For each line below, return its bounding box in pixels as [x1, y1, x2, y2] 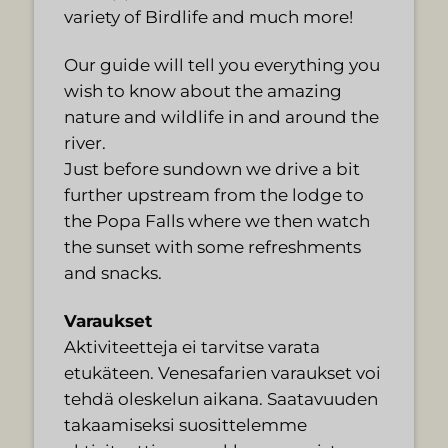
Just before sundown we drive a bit [63, 159, 360, 180]
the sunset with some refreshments [63, 237, 361, 258]
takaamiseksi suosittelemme [63, 415, 307, 436]
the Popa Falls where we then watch [63, 211, 370, 232]
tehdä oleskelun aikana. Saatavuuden [63, 389, 378, 410]
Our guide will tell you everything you [63, 55, 380, 76]
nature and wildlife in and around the [63, 107, 379, 128]
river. [63, 133, 106, 154]
